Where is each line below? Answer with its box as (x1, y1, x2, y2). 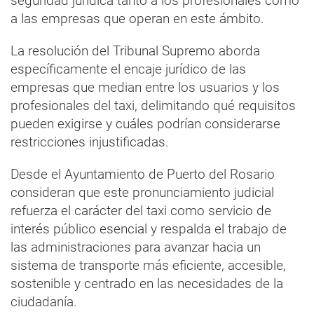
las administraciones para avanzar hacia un (11, 238, 261, 255)
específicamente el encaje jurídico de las (11, 60, 246, 77)
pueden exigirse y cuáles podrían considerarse (11, 115, 280, 132)
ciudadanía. (11, 293, 77, 310)
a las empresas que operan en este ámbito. (11, 10, 264, 27)
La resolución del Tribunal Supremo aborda (11, 42, 260, 59)
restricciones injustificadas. (11, 133, 169, 150)
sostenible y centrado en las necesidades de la (11, 275, 283, 292)
